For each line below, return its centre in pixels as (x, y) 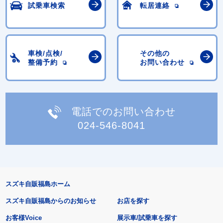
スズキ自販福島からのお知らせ (51, 201)
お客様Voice (23, 218)
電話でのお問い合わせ (123, 111)
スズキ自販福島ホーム (38, 184)
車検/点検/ (46, 54)
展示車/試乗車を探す (147, 218)
